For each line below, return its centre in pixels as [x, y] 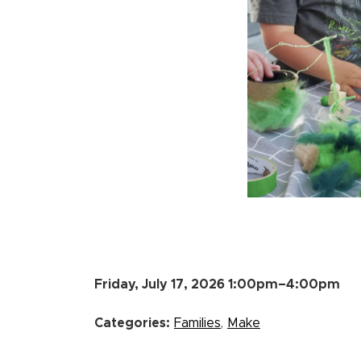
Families [197, 324]
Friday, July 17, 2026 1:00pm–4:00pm [217, 285]
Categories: [132, 324]
